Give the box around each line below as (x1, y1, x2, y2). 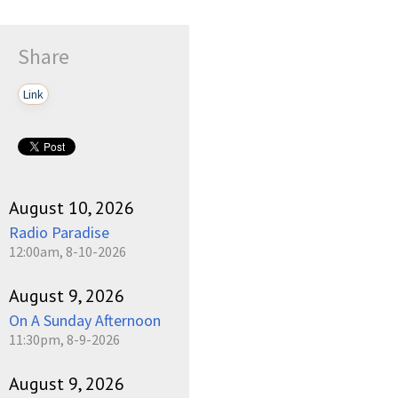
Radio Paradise (9, 221, 109, 243)
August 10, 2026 (9, 195, 134, 219)
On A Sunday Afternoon (9, 309, 161, 330)
